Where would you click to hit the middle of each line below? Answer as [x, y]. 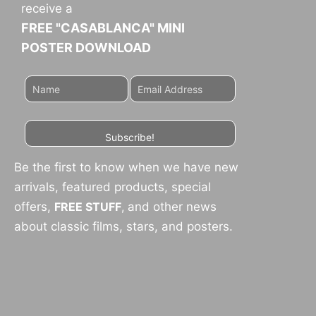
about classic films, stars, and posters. [123, 227]
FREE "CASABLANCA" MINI [103, 28]
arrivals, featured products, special [113, 187]
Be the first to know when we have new [126, 168]
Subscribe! [130, 138]
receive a [47, 9]
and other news [170, 207]
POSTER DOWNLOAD [86, 48]
